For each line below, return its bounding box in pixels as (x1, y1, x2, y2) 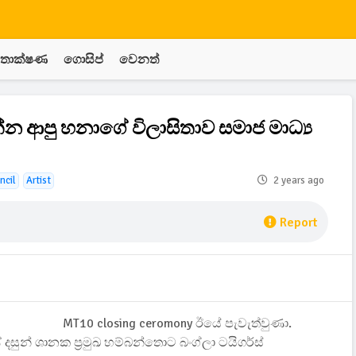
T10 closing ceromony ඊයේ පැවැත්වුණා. (73, 315, 292, 331)
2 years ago (273, 174, 324, 187)
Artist (26, 174, 51, 187)
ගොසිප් (64, 52, 103, 68)
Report (280, 215, 317, 230)
